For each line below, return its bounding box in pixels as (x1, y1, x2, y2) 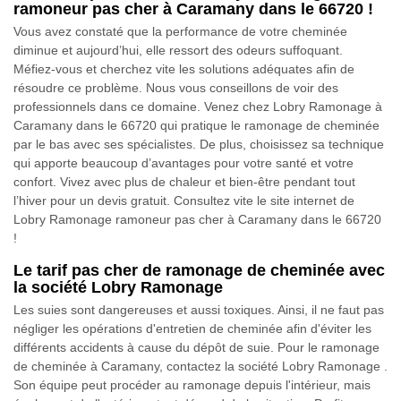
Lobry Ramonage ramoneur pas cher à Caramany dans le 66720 (13, 212, 381, 227)
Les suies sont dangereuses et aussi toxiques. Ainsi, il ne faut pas (13, 303, 384, 318)
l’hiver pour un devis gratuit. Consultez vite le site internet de (13, 193, 354, 209)
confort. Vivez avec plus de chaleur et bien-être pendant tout (13, 175, 355, 190)
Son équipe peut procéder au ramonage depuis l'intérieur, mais (13, 378, 371, 393)
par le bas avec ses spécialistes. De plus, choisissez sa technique (13, 137, 384, 152)
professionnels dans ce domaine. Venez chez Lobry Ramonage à (13, 99, 382, 115)
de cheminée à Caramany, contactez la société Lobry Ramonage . (13, 359, 388, 374)
